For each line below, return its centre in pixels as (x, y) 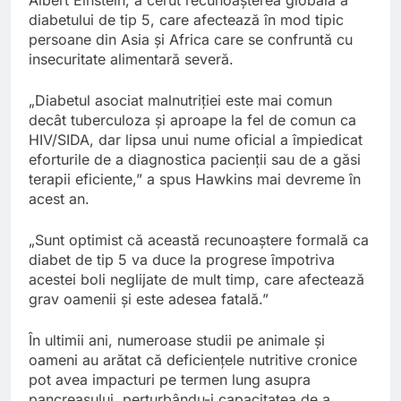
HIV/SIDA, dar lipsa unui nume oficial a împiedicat (196, 139)
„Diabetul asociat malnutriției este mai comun (180, 100)
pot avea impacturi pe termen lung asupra (170, 379)
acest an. (59, 198)
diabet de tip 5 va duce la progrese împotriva (182, 259)
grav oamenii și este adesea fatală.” (149, 299)
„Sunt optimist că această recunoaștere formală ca (199, 239)
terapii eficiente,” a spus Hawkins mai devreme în (195, 179)
